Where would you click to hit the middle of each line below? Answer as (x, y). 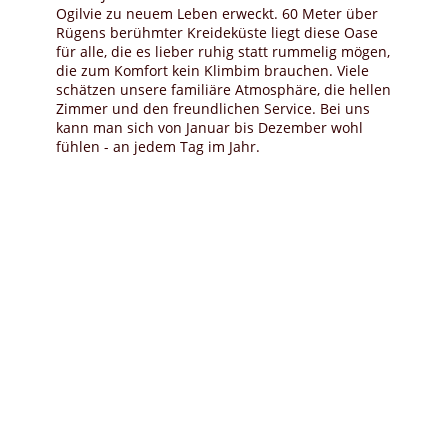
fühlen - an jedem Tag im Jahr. (158, 146)
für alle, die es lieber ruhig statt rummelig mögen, (223, 51)
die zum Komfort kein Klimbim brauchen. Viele (212, 70)
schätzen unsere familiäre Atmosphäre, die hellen (223, 89)
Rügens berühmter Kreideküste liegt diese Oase (217, 32)
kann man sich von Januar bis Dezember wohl (209, 127)
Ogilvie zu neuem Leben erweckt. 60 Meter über (217, 13)
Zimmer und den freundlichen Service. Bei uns (213, 108)
